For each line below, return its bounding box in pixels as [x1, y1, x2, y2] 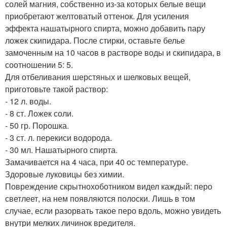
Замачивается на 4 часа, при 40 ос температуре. [5, 156, 188, 168]
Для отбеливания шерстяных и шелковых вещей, [5, 71, 191, 83]
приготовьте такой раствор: [5, 83, 108, 95]
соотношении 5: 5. [5, 59, 73, 71]
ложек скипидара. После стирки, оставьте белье [5, 34, 185, 47]
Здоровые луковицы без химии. [5, 168, 124, 180]
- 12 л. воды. [5, 95, 51, 107]
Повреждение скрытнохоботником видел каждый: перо [5, 180, 212, 193]
